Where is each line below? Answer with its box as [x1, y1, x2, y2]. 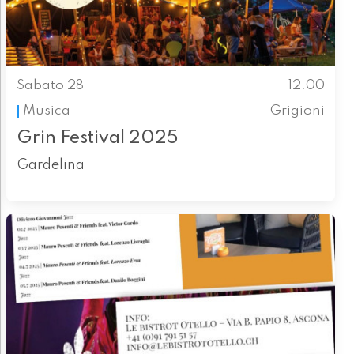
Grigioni [270, 104, 326, 118]
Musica [22, 104, 70, 118]
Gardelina [16, 158, 85, 173]
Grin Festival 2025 [16, 129, 179, 148]
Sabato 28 [16, 78, 84, 92]
